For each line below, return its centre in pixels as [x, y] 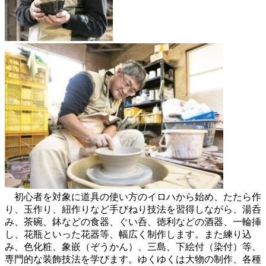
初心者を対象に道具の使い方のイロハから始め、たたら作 [133, 197]
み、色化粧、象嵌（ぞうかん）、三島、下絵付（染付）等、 [133, 246]
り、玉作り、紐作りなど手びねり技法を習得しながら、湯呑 [133, 209]
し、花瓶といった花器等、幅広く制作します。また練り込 [128, 234]
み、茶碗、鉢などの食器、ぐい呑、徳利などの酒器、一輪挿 [133, 221]
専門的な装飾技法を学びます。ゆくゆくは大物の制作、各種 [133, 259]
